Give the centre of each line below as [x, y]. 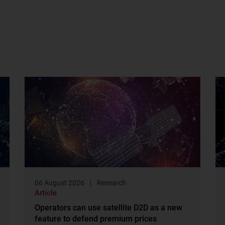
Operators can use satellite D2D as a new [109, 207]
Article [46, 193]
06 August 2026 [60, 183]
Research [112, 183]
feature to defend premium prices [96, 218]
